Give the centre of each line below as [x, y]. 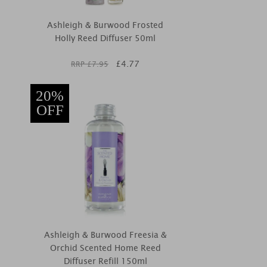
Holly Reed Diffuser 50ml [105, 38]
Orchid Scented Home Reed [105, 248]
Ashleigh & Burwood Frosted [105, 25]
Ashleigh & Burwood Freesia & [105, 235]
